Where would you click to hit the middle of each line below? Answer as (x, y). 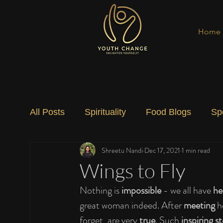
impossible (141, 190)
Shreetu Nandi (122, 150)
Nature (141, 152)
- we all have (187, 190)
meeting (199, 205)
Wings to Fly (132, 170)
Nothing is (101, 190)
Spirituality (105, 112)
